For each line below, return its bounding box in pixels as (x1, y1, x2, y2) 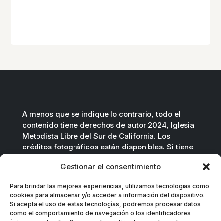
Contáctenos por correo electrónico (22, 164, 149, 174)
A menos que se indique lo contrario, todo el (22, 110, 181, 119)
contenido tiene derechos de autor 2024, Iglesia (22, 120, 194, 130)
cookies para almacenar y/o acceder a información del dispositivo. (10, 191, 205, 199)
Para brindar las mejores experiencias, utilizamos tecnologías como (10, 183, 209, 190)
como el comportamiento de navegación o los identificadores (10, 209, 191, 217)
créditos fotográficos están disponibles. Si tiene (22, 142, 193, 152)
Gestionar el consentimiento (60, 162, 161, 171)
